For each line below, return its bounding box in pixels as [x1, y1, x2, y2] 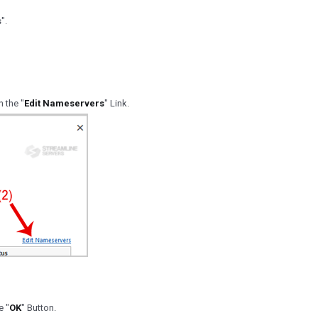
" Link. [104, 98, 129, 109]
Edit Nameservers [24, 98, 104, 109]
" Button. [21, 302, 56, 313]
